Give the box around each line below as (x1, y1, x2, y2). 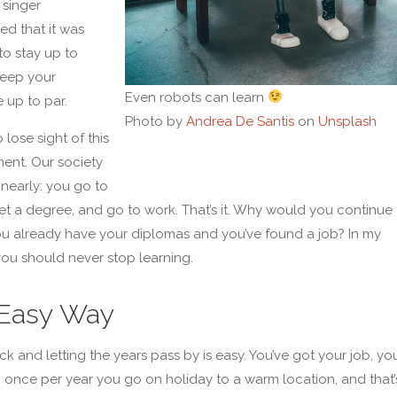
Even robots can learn (124, 89, 268, 105)
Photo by (124, 113, 186, 129)
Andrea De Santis (185, 113, 294, 129)
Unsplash (317, 113, 377, 129)
